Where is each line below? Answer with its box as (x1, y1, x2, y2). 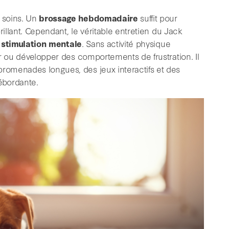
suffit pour (138, 11, 177, 24)
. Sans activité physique (81, 37, 171, 49)
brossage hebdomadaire (39, 11, 138, 24)
